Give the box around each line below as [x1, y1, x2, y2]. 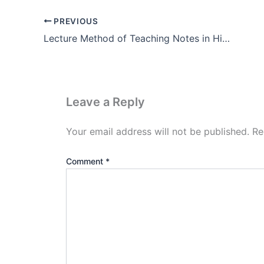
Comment [66, 156, 105, 166]
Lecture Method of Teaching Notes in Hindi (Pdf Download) [222, 32, 230, 44]
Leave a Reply [66, 94, 145, 109]
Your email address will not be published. [66, 125, 249, 137]
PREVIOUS [51, 16, 98, 26]
